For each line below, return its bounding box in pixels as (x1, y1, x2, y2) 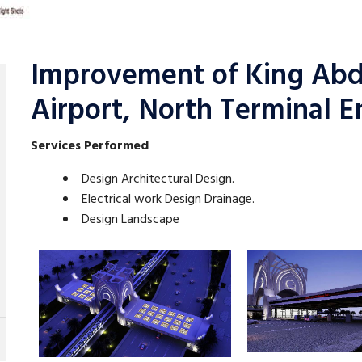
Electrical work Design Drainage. (82, 189, 255, 210)
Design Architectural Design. (82, 169, 235, 190)
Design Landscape (82, 209, 180, 230)
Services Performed (31, 136, 149, 157)
